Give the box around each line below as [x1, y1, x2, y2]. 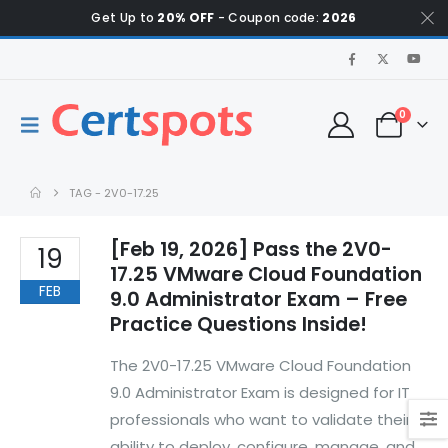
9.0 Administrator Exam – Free [110, 286, 407, 313]
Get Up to [91, 9, 158, 26]
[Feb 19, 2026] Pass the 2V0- [110, 236, 392, 263]
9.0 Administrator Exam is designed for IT [110, 381, 410, 403]
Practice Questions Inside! [110, 311, 367, 338]
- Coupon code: [214, 9, 323, 26]
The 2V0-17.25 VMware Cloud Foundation [110, 354, 411, 376]
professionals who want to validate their [110, 408, 411, 430]
